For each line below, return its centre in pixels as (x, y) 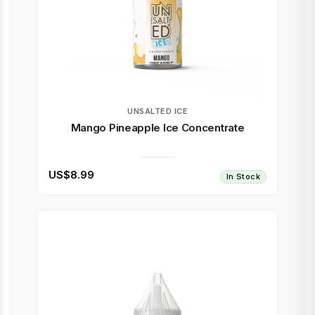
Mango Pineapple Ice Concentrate (157, 128)
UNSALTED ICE (157, 111)
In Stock (243, 176)
